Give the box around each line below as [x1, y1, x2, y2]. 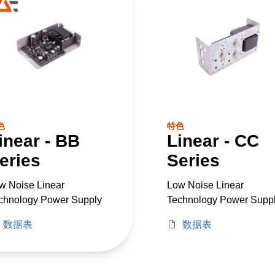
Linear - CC [167, 131, 259, 150]
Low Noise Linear [167, 179, 244, 190]
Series [167, 150, 220, 170]
